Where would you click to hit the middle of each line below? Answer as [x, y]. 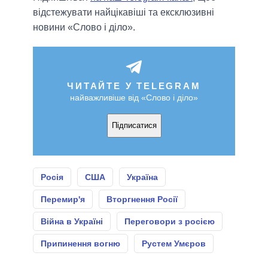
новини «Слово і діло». [84, 27]
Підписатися [134, 126]
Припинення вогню [80, 243]
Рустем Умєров [174, 243]
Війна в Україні [72, 221]
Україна [142, 177]
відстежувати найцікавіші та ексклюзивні [124, 12]
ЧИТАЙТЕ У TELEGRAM [134, 86]
